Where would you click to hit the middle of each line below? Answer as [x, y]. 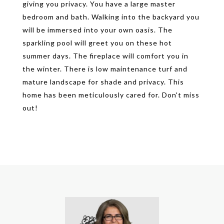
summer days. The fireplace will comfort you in [105, 56]
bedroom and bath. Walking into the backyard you [111, 17]
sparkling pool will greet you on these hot [97, 43]
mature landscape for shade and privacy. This [103, 82]
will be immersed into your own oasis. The [97, 30]
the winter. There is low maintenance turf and [105, 69]
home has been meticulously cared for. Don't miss [111, 95]
